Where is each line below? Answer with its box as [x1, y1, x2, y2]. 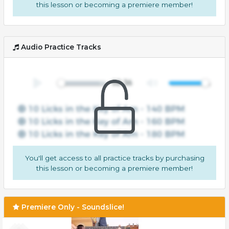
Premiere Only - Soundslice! [19, 203, 125, 212]
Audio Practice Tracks [19, 43, 102, 52]
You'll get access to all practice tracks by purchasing [25, 153, 204, 162]
